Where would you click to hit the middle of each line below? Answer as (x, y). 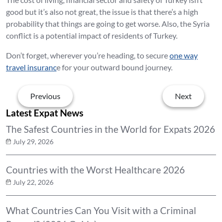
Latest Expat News (45, 113)
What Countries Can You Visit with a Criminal (101, 211)
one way (184, 55)
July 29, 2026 (33, 142)
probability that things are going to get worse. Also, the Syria (108, 23)
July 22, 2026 (33, 182)
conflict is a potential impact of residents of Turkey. (92, 35)
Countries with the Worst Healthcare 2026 (95, 170)
